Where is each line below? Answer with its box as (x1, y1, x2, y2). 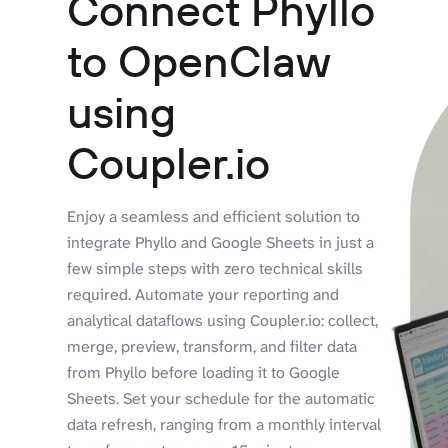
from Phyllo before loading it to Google (67, 361, 341, 383)
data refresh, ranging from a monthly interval (67, 413, 382, 435)
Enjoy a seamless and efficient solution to (67, 205, 361, 227)
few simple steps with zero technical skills (67, 257, 364, 279)
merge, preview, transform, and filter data (67, 335, 358, 357)
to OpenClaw (67, 32, 331, 88)
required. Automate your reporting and (67, 283, 340, 305)
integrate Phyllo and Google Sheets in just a (67, 231, 375, 253)
